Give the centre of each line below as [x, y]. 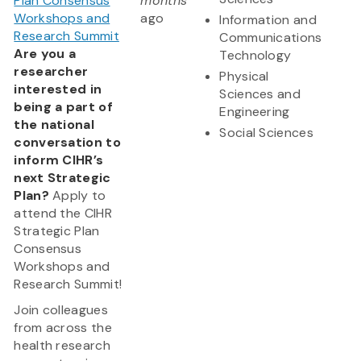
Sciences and [260, 94]
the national [54, 125]
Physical [244, 77]
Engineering [255, 112]
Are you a [45, 54]
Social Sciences [266, 133]
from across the [63, 328]
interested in [58, 89]
